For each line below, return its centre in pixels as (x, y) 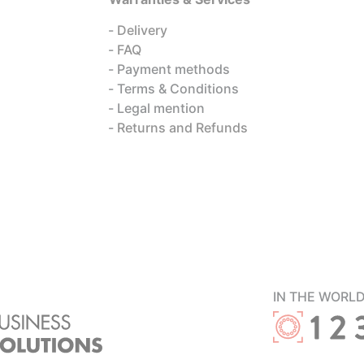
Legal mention (161, 108)
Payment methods (173, 69)
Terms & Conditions (178, 89)
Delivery (142, 30)
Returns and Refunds (182, 128)
